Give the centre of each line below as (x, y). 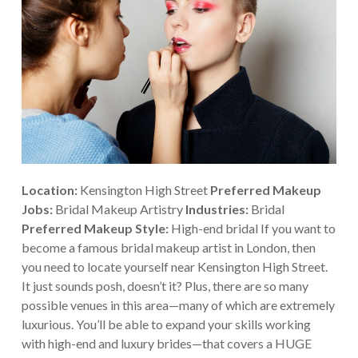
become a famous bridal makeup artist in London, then (168, 247)
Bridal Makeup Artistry (119, 209)
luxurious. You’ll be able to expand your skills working (166, 324)
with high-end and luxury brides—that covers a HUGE (166, 343)
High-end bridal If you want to (252, 228)
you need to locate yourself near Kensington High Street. (174, 266)
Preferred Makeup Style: (95, 228)
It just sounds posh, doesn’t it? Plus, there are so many (165, 285)
